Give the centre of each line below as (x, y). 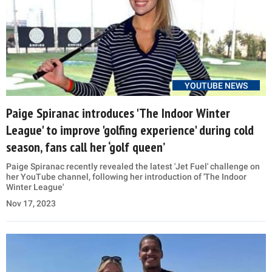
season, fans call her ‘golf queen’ (86, 147)
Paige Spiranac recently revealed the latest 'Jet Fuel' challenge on (133, 167)
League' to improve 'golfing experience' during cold (130, 130)
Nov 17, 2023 (31, 204)
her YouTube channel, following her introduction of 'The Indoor (126, 177)
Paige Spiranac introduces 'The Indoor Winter (118, 113)
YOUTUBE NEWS (216, 86)
